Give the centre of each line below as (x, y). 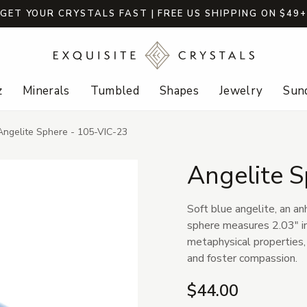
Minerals (46, 91)
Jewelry (241, 91)
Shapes (179, 91)
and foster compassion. (242, 259)
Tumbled (114, 91)
